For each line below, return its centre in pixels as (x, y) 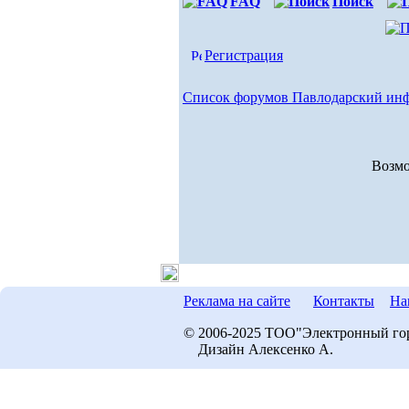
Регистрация (244, 55)
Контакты (344, 301)
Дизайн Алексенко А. (258, 349)
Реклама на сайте (237, 301)
